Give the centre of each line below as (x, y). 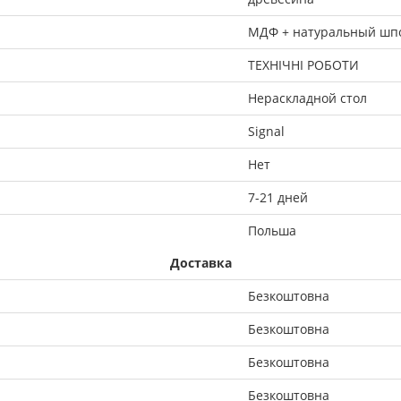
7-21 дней (278, 197)
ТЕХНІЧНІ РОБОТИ (303, 64)
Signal (266, 131)
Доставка (200, 262)
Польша (272, 230)
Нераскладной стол (307, 98)
